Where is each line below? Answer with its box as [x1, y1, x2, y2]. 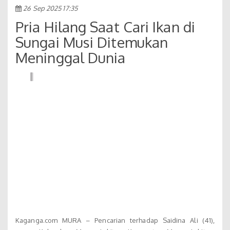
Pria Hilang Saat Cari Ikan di [15, 17, 195, 36]
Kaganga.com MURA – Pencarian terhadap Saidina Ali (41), [15, 216, 215, 225]
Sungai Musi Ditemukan [15, 32, 168, 51]
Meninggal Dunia [15, 48, 126, 67]
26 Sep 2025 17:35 [22, 4, 78, 12]
